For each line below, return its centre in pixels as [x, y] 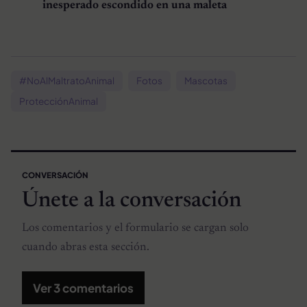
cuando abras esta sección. [86, 248]
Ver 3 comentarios [83, 288]
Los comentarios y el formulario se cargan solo [135, 229]
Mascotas [206, 80]
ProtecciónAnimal [59, 101]
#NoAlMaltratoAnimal [67, 80]
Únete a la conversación [132, 200]
